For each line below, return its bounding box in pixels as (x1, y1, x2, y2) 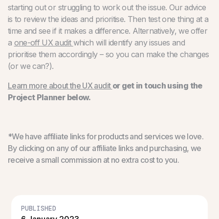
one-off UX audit (14, 37, 73, 47)
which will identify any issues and (73, 37, 185, 47)
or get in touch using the (112, 80, 202, 90)
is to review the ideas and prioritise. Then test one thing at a (7, 14, 209, 24)
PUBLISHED (21, 204, 57, 213)
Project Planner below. (7, 92, 91, 102)
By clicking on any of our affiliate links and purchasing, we (7, 143, 201, 153)
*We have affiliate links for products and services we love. (7, 131, 204, 141)
